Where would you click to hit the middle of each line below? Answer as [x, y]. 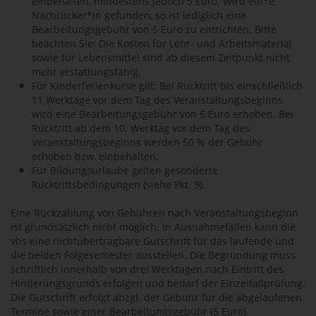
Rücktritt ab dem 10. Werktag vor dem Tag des [141, 128]
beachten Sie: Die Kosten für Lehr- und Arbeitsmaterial [162, 43]
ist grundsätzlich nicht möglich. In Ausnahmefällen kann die [153, 227]
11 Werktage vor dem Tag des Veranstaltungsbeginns [157, 100]
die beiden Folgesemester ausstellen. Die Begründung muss [153, 255]
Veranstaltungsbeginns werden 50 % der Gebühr [147, 142]
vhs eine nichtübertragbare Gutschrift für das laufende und [152, 241]
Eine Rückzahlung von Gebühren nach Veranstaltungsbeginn [154, 213]
